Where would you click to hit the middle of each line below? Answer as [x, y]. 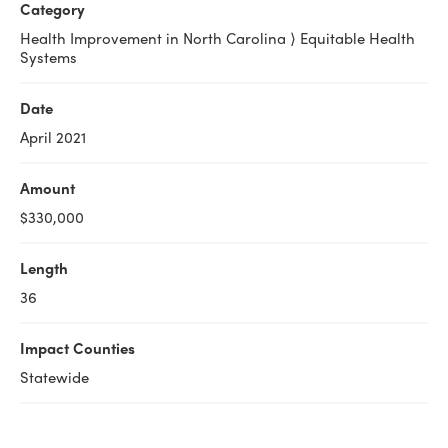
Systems [48, 57]
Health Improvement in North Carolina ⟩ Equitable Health [217, 38]
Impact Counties [77, 348]
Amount [47, 188]
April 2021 [53, 137]
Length [44, 268]
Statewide [54, 377]
